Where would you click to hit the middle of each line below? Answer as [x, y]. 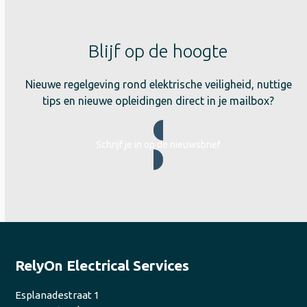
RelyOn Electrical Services [102, 265]
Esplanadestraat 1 [58, 295]
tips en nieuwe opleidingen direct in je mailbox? [159, 101]
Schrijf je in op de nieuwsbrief [159, 145]
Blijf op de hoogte [159, 51]
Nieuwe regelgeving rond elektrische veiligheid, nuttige [158, 84]
